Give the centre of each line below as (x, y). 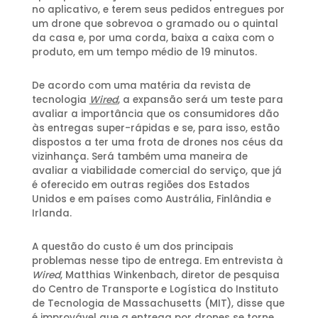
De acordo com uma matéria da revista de (141, 85)
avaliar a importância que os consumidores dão (155, 114)
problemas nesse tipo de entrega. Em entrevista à (157, 261)
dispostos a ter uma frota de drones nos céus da (157, 142)
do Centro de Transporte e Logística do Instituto (155, 289)
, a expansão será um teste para (200, 99)
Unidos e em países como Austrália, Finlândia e (151, 199)
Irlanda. (51, 213)
